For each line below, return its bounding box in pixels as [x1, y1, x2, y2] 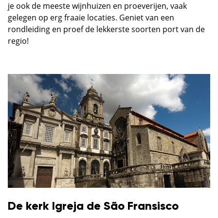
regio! [8, 36, 29, 47]
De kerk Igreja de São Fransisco [8, 200, 179, 213]
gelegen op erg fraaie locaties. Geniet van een [8, 12, 174, 23]
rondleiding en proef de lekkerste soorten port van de [8, 24, 205, 35]
